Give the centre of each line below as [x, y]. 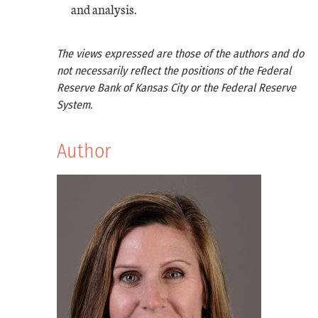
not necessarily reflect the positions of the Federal [174, 71]
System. [75, 105]
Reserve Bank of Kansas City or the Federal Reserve [176, 88]
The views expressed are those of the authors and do [180, 54]
